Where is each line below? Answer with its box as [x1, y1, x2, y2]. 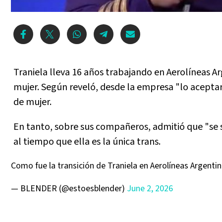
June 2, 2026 [127, 182, 173, 195]
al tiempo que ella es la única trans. [13, 135, 161, 149]
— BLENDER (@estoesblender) [11, 182, 127, 195]
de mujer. [13, 95, 52, 110]
